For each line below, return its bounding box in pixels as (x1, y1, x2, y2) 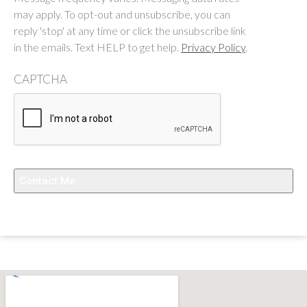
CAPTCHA (14, 71, 67, 86)
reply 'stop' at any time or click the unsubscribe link (14, 23, 246, 37)
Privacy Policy (181, 40, 245, 53)
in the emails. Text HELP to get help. (14, 40, 181, 53)
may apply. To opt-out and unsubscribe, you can (14, 7, 230, 21)
